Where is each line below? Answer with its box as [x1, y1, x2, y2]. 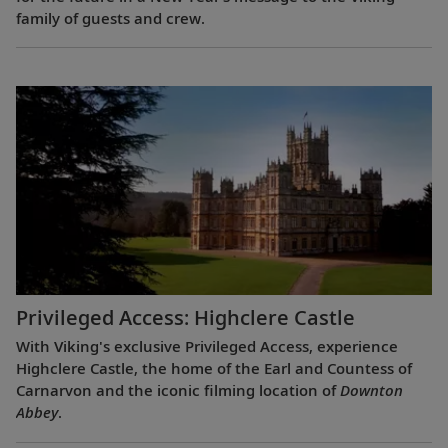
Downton [340, 380, 403, 401]
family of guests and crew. [16, 7, 205, 28]
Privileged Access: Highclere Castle [16, 304, 355, 332]
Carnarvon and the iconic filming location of [16, 380, 340, 401]
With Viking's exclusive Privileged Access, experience [16, 336, 398, 357]
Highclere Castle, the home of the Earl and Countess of [16, 358, 412, 379]
